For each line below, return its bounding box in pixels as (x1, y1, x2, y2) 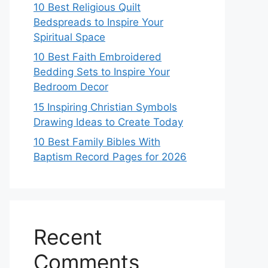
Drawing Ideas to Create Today (33, 115, 183, 128)
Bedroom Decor (33, 81, 108, 93)
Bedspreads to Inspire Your (33, 16, 163, 28)
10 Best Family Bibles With (33, 136, 160, 148)
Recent (33, 224, 102, 249)
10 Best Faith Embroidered (33, 51, 162, 63)
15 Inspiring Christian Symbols (33, 100, 177, 113)
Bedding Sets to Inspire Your (33, 66, 170, 78)
